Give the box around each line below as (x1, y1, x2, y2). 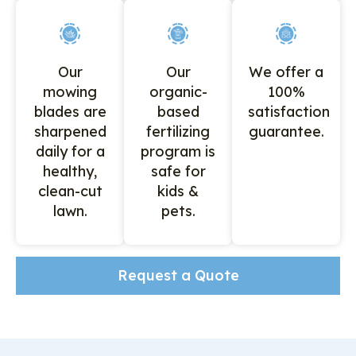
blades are (33, 102, 106, 121)
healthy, (43, 161, 97, 180)
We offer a (249, 62, 323, 81)
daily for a (35, 141, 105, 161)
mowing (43, 82, 97, 101)
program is (141, 141, 215, 161)
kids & (157, 181, 199, 200)
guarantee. (248, 122, 324, 141)
